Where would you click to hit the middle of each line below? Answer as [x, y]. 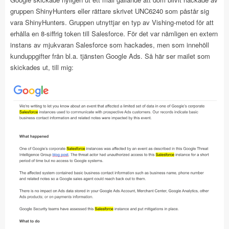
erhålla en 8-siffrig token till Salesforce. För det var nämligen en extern [114, 33]
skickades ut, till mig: [42, 67]
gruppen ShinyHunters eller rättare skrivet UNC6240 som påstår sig [110, 11]
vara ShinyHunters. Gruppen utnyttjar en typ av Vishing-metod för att [112, 22]
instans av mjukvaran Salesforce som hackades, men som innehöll [110, 45]
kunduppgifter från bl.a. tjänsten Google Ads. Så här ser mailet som [110, 56]
